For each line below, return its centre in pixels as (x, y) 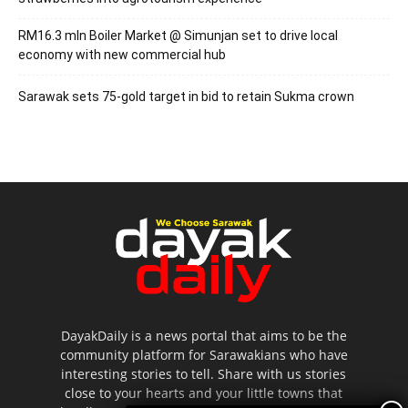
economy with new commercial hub (122, 54)
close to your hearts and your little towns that (204, 393)
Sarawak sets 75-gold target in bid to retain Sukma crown (186, 96)
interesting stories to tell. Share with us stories (204, 374)
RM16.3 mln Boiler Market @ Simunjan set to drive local (178, 35)
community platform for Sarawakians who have (204, 355)
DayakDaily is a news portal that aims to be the (204, 336)
